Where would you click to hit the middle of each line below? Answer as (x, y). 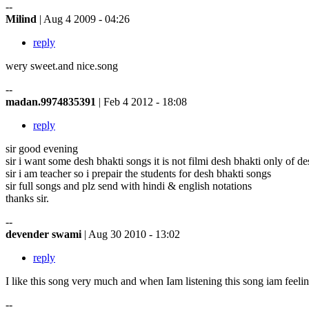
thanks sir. (27, 198)
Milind (22, 19)
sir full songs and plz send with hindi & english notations (129, 186)
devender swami (45, 234)
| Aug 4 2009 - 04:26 (84, 19)
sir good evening (42, 148)
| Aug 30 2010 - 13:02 (132, 234)
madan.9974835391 (52, 101)
